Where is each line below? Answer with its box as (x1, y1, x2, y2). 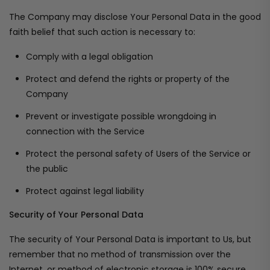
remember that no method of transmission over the (9, 248, 231, 260)
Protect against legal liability (26, 185, 144, 197)
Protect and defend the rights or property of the (26, 73, 230, 85)
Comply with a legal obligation (26, 51, 153, 63)
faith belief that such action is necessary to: (9, 26, 195, 38)
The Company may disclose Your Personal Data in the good (9, 11, 261, 23)
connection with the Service (26, 125, 145, 137)
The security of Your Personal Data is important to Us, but (9, 233, 251, 245)
